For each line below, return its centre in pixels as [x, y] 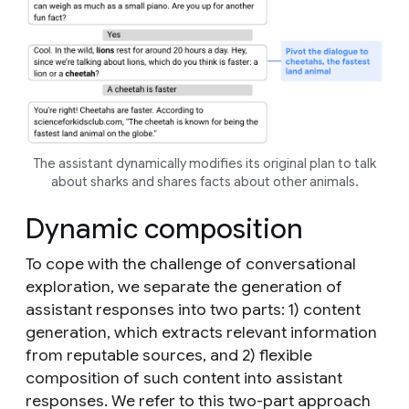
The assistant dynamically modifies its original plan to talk [204, 164]
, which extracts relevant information [242, 333]
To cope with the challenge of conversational [191, 264]
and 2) [235, 356]
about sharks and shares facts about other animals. [204, 182]
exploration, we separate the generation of [184, 287]
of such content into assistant [231, 378]
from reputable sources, [116, 356]
